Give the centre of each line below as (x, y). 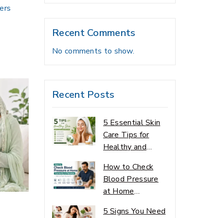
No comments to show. (93, 51)
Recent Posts (83, 94)
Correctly (119, 203)
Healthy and (125, 147)
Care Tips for (126, 135)
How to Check (128, 167)
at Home (118, 191)
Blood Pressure (131, 179)
